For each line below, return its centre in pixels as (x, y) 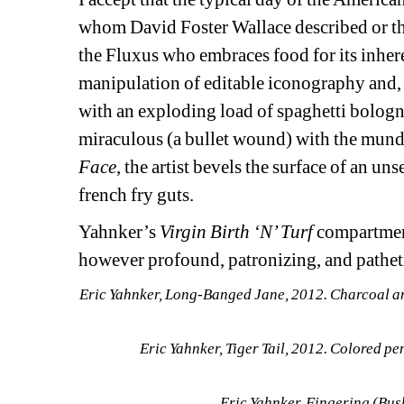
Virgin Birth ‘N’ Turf (237, 232)
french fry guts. (137, 195)
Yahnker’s (119, 232)
